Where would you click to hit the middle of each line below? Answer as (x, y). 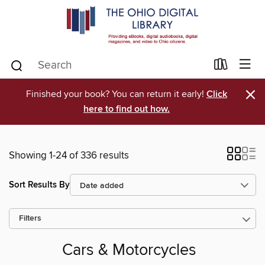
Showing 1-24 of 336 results (69, 156)
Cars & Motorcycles (129, 251)
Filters (30, 219)
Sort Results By (39, 185)
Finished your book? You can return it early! (116, 94)
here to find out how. (127, 109)
